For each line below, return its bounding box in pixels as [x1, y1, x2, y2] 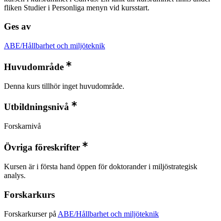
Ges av [4, 21, 31, 32]
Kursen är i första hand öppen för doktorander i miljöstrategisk [4, 162, 197, 171]
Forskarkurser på [4, 209, 58, 218]
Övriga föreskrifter [4, 142, 80, 153]
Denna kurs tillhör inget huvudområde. [4, 81, 124, 90]
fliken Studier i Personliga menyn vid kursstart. [4, 3, 149, 12]
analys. [4, 171, 26, 180]
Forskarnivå [4, 122, 41, 131]
